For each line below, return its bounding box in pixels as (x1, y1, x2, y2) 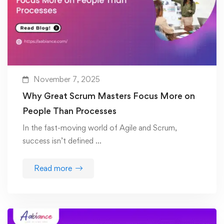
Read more (34, 163, 72, 173)
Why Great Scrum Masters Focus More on (22, 90, 195, 101)
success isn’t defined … (22, 136, 101, 146)
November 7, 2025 (33, 74, 100, 84)
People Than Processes (22, 105, 116, 116)
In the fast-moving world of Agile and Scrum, (22, 123, 177, 133)
